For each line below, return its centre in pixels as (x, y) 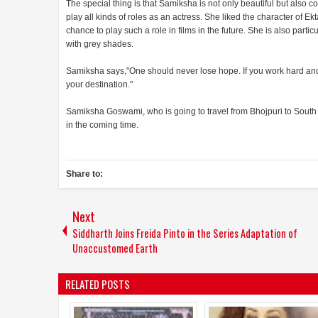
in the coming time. (102, 125)
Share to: (84, 174)
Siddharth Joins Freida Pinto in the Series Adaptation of (185, 233)
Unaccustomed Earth (115, 248)
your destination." (99, 84)
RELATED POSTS (98, 284)
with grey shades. (100, 44)
